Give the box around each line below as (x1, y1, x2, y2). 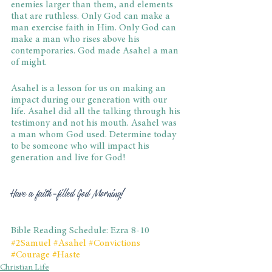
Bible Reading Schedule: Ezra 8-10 (11, 226, 149, 236)
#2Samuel (11, 239, 51, 249)
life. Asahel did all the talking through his (11, 107, 183, 117)
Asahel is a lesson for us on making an (11, 84, 168, 94)
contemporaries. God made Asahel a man (11, 46, 181, 56)
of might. (11, 58, 47, 68)
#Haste (52, 250, 80, 260)
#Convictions (89, 239, 140, 249)
